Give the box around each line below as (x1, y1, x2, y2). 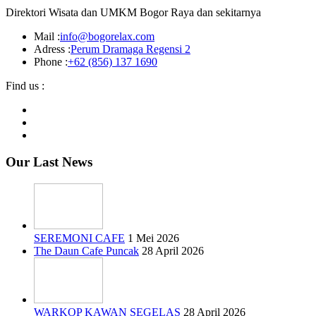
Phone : (34, 55, 68, 68)
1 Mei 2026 (128, 232, 179, 245)
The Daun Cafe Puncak (34, 245, 139, 257)
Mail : (34, 30, 60, 42)
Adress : (34, 42, 71, 55)
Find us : (6, 79, 44, 92)
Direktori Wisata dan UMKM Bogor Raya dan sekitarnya (6, 6, 261, 18)
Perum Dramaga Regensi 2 (71, 42, 190, 55)
